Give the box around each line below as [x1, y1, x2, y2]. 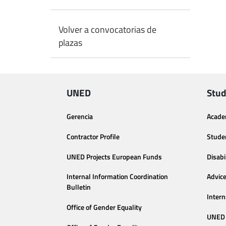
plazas [59, 36, 82, 49]
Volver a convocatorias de [59, 23, 156, 36]
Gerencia [67, 111, 93, 122]
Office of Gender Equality [67, 202, 142, 213]
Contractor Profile [67, 131, 120, 142]
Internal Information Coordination [67, 171, 168, 183]
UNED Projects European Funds [67, 151, 162, 162]
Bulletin [67, 182, 91, 193]
